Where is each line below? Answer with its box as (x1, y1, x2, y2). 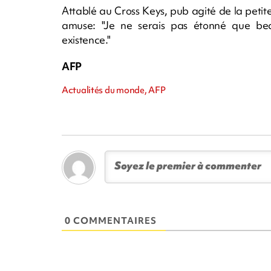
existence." (62, 32, 111, 47)
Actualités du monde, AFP (62, 83, 166, 96)
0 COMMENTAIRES (65, 214, 157, 227)
